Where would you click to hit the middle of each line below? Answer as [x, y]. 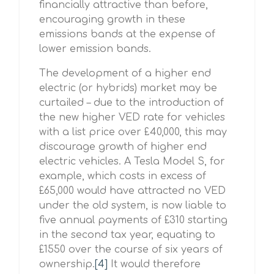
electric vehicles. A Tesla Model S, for [132, 161]
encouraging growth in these [112, 20]
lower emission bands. [95, 49]
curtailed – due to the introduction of [131, 103]
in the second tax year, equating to [127, 235]
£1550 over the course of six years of [131, 250]
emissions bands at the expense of [127, 34]
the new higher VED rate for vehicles [132, 117]
